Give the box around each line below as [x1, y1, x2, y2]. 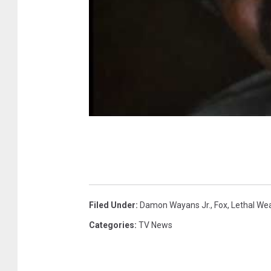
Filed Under [89, 200, 135, 211]
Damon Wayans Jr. [140, 200, 211, 211]
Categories [89, 220, 134, 230]
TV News [139, 220, 172, 230]
